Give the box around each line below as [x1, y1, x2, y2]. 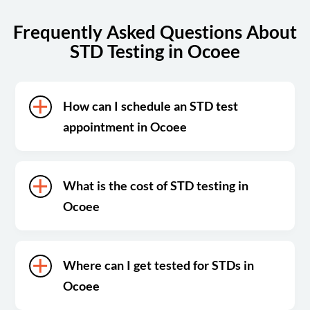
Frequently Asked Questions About [13, 21, 297, 42]
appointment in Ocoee [63, 118, 188, 134]
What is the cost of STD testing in [63, 177, 249, 193]
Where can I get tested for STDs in [63, 257, 255, 273]
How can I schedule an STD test [63, 98, 239, 113]
